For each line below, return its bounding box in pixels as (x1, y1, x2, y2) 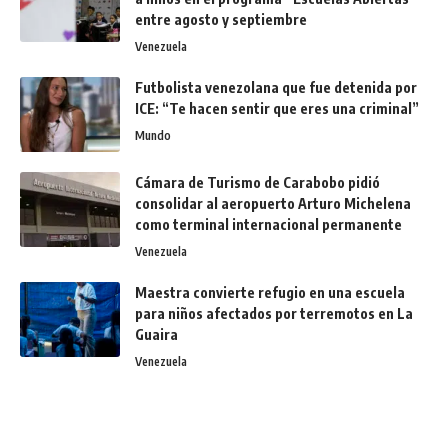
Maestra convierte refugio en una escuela (135, 283, 405, 301)
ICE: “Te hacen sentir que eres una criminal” (135, 99, 419, 117)
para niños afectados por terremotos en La (135, 304, 413, 322)
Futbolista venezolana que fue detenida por (135, 78, 417, 96)
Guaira (135, 325, 178, 343)
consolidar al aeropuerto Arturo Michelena (135, 194, 411, 212)
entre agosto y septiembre (135, 10, 307, 28)
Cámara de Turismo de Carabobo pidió (135, 173, 380, 191)
